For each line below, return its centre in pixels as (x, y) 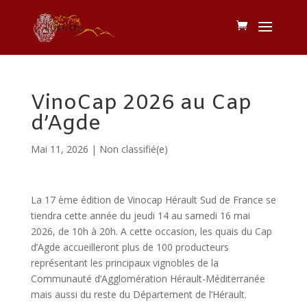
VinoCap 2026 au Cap (141, 103)
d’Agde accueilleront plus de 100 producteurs (130, 247)
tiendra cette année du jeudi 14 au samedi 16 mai (140, 216)
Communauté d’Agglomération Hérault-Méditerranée (148, 279)
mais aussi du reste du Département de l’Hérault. (138, 294)
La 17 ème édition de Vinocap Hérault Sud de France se (153, 200)
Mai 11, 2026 (59, 149)
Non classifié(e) (133, 149)
